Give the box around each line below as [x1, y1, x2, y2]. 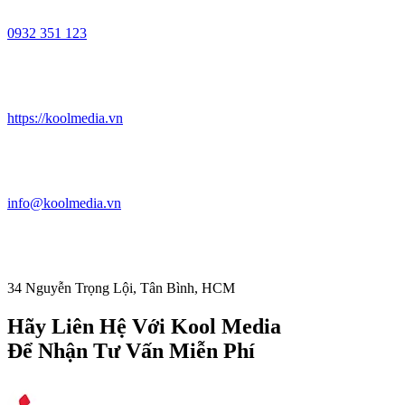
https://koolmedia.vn [7, 109, 123, 126]
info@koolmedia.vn [7, 194, 121, 211]
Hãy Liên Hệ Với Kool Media [7, 314, 281, 338]
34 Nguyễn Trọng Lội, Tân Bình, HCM [7, 279, 235, 296]
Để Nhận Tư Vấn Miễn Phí [7, 338, 255, 363]
